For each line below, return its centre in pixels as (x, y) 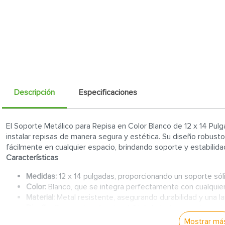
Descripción (34, 93)
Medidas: (41, 177)
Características (32, 158)
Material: (41, 198)
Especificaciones (108, 93)
